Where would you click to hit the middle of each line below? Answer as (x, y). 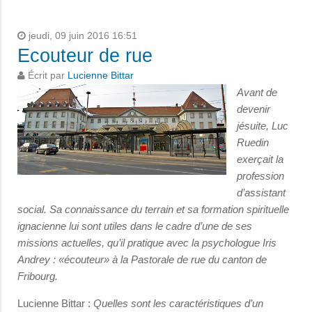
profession (260, 176)
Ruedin (253, 143)
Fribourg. (38, 276)
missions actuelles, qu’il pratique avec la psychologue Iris (147, 243)
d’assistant (261, 193)
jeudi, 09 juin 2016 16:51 (81, 36)
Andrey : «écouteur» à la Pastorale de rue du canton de (142, 260)
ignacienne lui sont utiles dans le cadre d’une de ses (135, 226)
